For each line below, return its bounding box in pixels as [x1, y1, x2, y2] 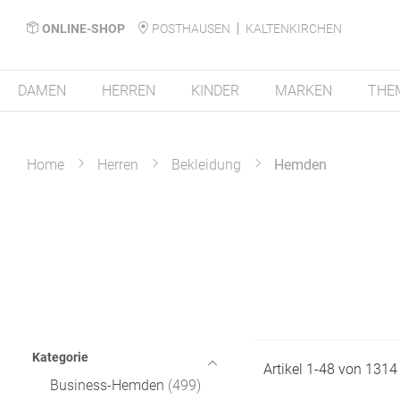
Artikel [262, 361, 306, 378]
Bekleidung [171, 156, 241, 173]
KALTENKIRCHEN [246, 21, 342, 36]
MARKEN [275, 82, 332, 99]
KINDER [191, 82, 239, 99]
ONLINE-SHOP [42, 21, 125, 36]
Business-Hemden [50, 377, 168, 394]
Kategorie [32, 350, 88, 364]
